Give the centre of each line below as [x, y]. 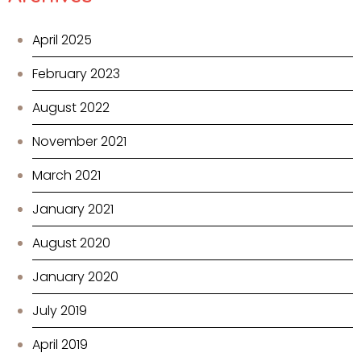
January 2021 [73, 210]
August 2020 [71, 243]
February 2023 [76, 74]
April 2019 [60, 345]
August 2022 [71, 108]
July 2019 [60, 311]
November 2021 [79, 142]
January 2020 [75, 277]
